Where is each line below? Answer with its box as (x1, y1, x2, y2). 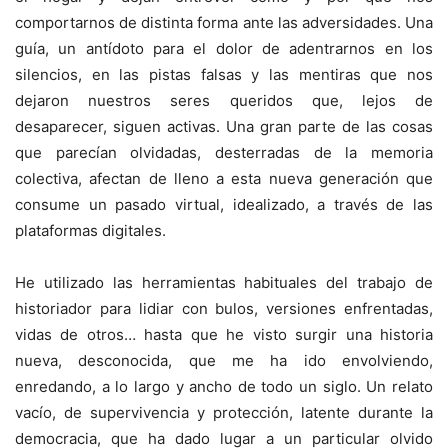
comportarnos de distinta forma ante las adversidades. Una (15, 12, 433, 32)
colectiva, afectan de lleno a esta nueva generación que (15, 168, 433, 188)
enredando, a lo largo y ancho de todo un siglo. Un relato (15, 376, 433, 396)
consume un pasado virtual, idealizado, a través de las (15, 194, 433, 214)
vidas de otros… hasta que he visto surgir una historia (15, 324, 433, 344)
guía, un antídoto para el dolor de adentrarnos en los (15, 38, 433, 58)
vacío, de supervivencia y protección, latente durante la (15, 402, 433, 422)
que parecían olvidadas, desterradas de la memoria (15, 142, 433, 162)
